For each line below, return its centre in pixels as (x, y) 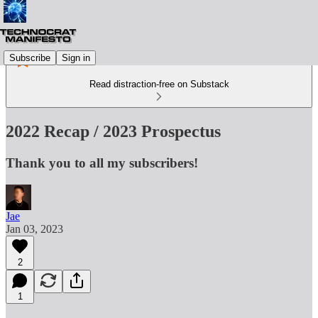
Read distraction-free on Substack (159, 84)
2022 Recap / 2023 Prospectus (113, 131)
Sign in (76, 57)
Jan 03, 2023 (34, 229)
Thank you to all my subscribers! (102, 163)
